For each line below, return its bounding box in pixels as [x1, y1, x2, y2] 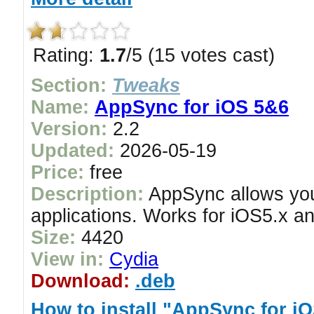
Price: [31, 162, 84, 183]
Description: [31, 184, 144, 205]
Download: [31, 271, 130, 292]
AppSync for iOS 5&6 [95, 97, 289, 118]
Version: [31, 118, 107, 139]
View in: [31, 249, 104, 270]
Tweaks [112, 75, 180, 96]
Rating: [33, 45, 100, 66]
